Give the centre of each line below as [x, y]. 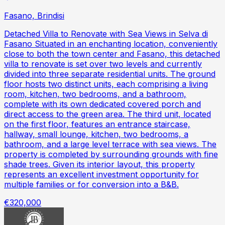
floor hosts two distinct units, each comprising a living [106, 84]
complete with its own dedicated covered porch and [102, 104]
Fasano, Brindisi [34, 15]
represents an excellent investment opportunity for [101, 174]
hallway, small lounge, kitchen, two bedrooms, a [96, 134]
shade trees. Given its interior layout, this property [99, 164]
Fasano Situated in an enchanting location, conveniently [111, 43]
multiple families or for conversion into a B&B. [91, 184]
